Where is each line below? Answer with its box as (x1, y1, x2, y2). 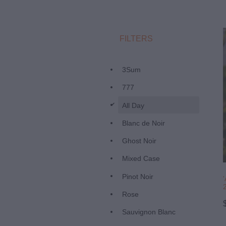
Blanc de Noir (122, 119, 165, 127)
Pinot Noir (122, 172, 153, 181)
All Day (122, 101, 144, 109)
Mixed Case (122, 154, 160, 163)
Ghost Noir (122, 137, 156, 145)
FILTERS (120, 34, 153, 43)
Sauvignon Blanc (122, 208, 176, 216)
